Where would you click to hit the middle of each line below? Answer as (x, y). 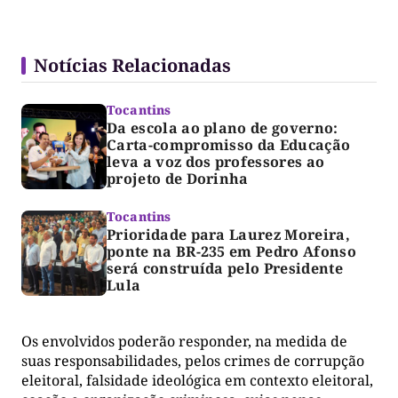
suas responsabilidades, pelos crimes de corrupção (193, 360)
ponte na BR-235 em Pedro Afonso (231, 251)
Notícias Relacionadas (132, 65)
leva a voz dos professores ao (216, 161)
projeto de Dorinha (178, 178)
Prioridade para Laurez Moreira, (228, 234)
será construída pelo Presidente (225, 268)
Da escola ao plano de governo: (223, 127)
